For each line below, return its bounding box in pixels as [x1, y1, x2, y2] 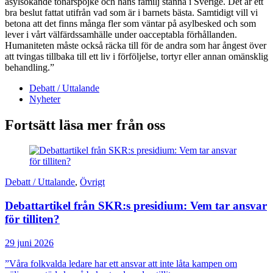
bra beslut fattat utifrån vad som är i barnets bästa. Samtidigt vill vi [5, 7, 258, 18]
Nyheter [29, 93, 60, 104]
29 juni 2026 [5, 237, 54, 248]
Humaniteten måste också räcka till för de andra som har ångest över [5, 40, 266, 51]
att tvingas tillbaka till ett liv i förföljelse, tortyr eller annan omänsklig [5, 51, 268, 62]
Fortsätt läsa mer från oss [5, 116, 165, 133]
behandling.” [5, 62, 54, 73]
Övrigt [80, 177, 105, 188]
